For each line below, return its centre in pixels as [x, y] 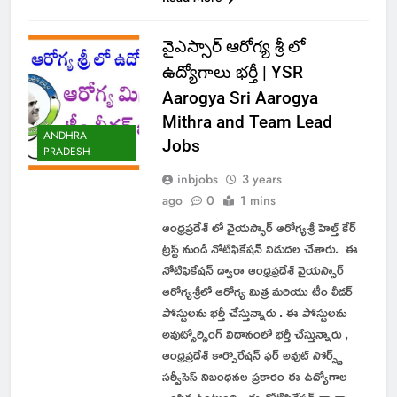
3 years [261, 179]
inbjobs [197, 179]
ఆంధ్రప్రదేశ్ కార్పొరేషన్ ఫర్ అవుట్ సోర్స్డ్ [252, 354]
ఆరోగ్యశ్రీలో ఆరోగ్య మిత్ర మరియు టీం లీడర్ [257, 291]
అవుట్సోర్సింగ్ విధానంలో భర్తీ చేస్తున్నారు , [255, 333]
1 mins [257, 200]
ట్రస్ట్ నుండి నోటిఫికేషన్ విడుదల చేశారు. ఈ [260, 248]
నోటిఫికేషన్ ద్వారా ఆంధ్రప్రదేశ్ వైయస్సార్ [253, 269]
